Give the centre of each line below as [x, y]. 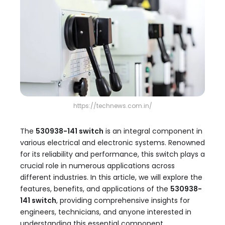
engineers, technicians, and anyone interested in [106, 212]
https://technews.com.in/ [113, 106]
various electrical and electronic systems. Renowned [113, 143]
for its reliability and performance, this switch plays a [113, 154]
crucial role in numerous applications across [97, 166]
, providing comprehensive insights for [123, 201]
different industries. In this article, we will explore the [111, 178]
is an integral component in [153, 131]
